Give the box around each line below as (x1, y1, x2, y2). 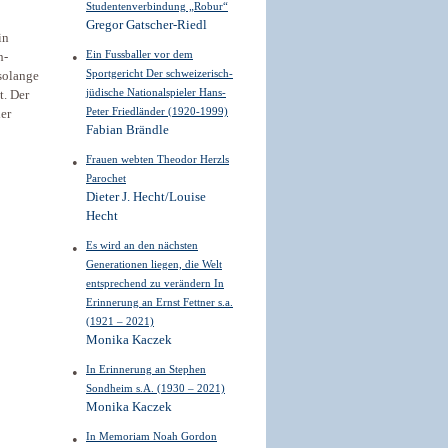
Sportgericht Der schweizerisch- (86, 67, 233, 79)
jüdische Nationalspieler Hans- (86, 86, 226, 98)
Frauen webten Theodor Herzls (86, 153, 229, 165)
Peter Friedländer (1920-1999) (86, 105, 228, 117)
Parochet (86, 172, 126, 184)
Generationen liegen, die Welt (86, 258, 222, 270)
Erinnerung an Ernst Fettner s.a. (86, 296, 233, 308)
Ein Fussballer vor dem (86, 48, 193, 60)
